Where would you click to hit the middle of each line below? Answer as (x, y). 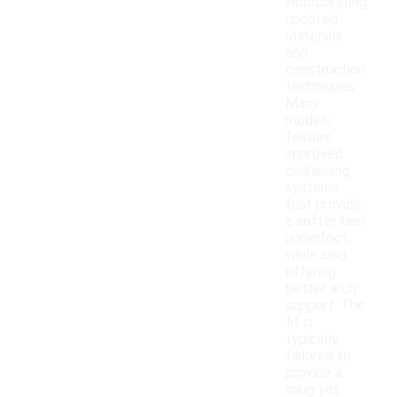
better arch (321, 289)
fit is (299, 323)
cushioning (318, 171)
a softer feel (325, 222)
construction (325, 70)
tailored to (318, 356)
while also (316, 255)
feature (309, 137)
